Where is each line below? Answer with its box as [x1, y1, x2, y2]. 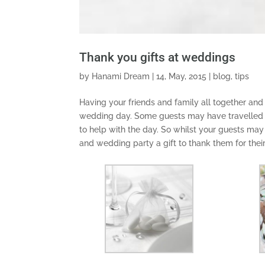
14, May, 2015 [156, 71, 207, 81]
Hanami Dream [92, 71, 150, 81]
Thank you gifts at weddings [79, 50, 236, 64]
